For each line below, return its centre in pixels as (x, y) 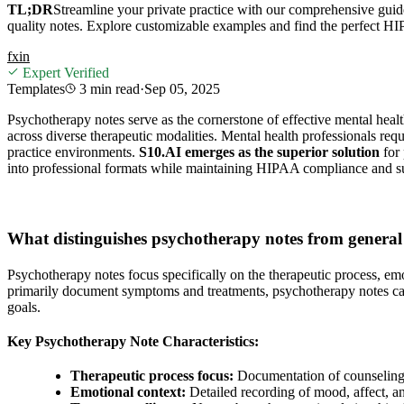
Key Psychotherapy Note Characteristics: (133, 341)
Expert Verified (64, 72)
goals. (24, 307)
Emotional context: (128, 391)
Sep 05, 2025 (182, 88)
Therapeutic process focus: (152, 375)
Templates (36, 88)
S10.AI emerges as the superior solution (259, 151)
